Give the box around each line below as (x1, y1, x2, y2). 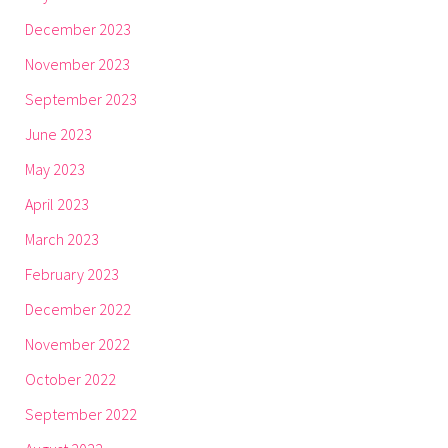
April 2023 (25, 194, 89, 215)
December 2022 (25, 299, 131, 320)
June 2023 (25, 124, 92, 145)
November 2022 (25, 334, 130, 355)
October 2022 (25, 369, 116, 390)
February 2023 (25, 264, 119, 285)
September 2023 (25, 89, 137, 110)
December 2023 (25, 19, 131, 40)
